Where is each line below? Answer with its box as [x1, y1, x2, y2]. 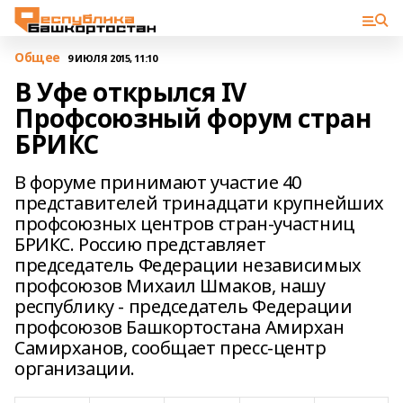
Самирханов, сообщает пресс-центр [14, 336, 327, 360]
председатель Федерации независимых [14, 253, 362, 277]
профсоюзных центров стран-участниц [14, 211, 354, 236]
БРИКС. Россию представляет [14, 232, 266, 256]
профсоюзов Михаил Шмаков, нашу [14, 273, 326, 298]
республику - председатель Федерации [14, 294, 353, 318]
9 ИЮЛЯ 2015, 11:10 [67, 50, 157, 65]
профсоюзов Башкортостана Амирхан [14, 315, 345, 339]
